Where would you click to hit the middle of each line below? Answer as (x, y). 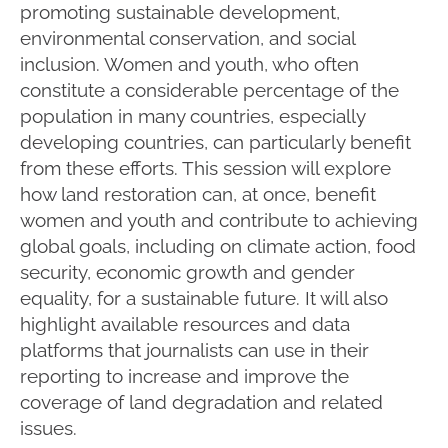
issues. (48, 427)
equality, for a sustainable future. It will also (204, 297)
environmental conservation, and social (187, 37)
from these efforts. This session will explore (205, 167)
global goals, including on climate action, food (218, 245)
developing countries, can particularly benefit (215, 141)
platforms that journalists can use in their (194, 349)
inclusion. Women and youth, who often (189, 63)
